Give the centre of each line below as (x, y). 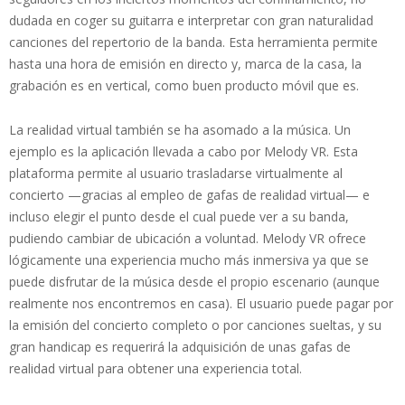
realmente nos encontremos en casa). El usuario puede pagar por (201, 303)
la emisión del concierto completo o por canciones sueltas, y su (195, 325)
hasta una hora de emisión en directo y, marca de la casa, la (185, 63)
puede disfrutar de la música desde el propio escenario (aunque (194, 281)
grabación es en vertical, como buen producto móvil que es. (184, 85)
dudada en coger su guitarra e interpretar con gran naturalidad (191, 20)
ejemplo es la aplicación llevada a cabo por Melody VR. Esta (184, 151)
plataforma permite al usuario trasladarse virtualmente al (176, 173)
